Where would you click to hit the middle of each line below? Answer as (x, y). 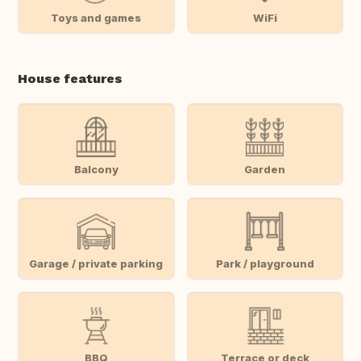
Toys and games (96, 17)
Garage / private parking (96, 263)
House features (70, 79)
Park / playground (265, 263)
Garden (265, 169)
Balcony (96, 169)
